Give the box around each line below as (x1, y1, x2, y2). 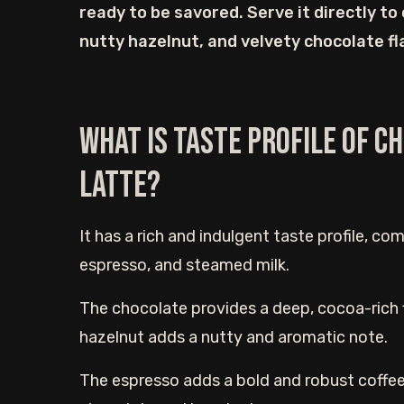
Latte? (79, 164, 161, 207)
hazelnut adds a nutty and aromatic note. (79, 327, 388, 347)
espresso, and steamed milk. (79, 255, 289, 275)
